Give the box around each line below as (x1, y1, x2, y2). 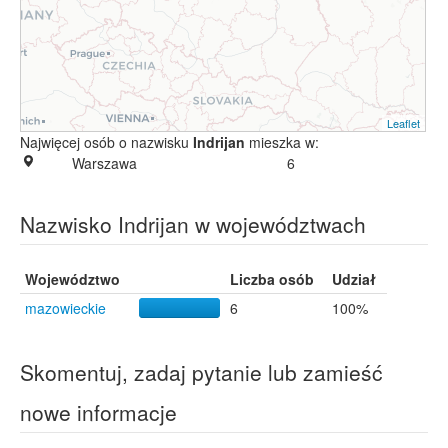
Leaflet (386, 115, 420, 131)
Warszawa (72, 153, 137, 173)
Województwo (25, 269, 120, 289)
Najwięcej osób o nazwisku (20, 132, 193, 152)
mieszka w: (245, 132, 319, 152)
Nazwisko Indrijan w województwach (20, 209, 366, 239)
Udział (332, 269, 376, 289)
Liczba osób (230, 269, 314, 289)
